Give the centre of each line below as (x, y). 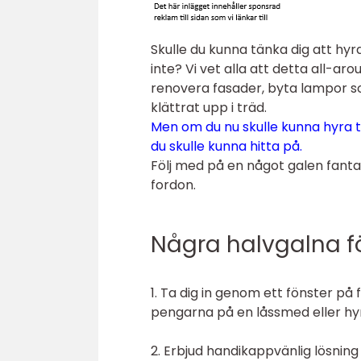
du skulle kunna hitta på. (226, 146)
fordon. (173, 185)
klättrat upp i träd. (209, 108)
